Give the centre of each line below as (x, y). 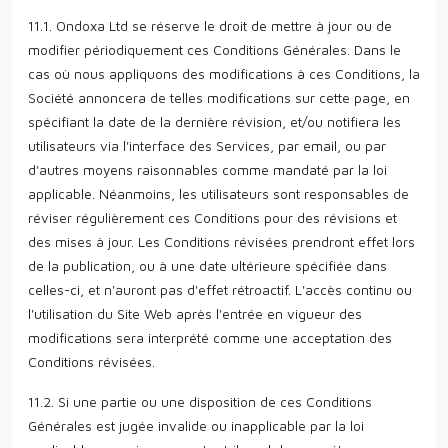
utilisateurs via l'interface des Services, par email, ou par (207, 145)
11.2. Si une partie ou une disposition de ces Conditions (200, 401)
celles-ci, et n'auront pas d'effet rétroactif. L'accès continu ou (220, 289)
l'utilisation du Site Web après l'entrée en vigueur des (195, 313)
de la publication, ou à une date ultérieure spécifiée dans (207, 265)
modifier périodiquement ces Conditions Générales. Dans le (214, 49)
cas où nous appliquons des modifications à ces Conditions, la (224, 73)
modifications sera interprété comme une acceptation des (210, 337)
